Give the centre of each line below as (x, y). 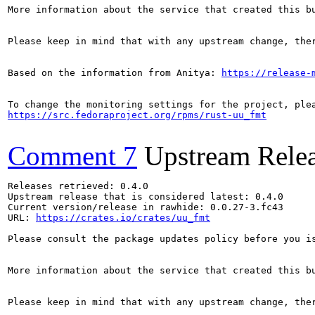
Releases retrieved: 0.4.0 (78, 186)
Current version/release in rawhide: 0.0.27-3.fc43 (146, 207)
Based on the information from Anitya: (115, 72)
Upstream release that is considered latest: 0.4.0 (146, 196)
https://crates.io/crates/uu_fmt (123, 217)
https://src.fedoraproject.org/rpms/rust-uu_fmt (137, 115)
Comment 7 (72, 155)
